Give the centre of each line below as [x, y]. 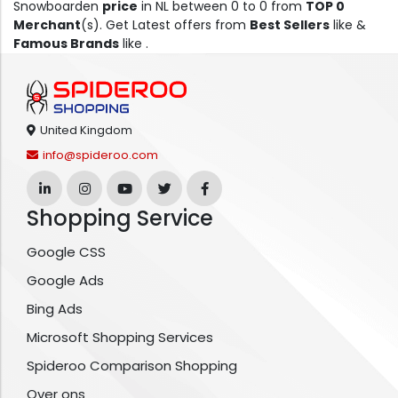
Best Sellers [290, 25]
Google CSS [66, 252]
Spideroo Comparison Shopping [132, 366]
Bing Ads [55, 309]
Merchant [47, 25]
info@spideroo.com [100, 155]
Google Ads [65, 281]
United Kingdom [86, 131]
